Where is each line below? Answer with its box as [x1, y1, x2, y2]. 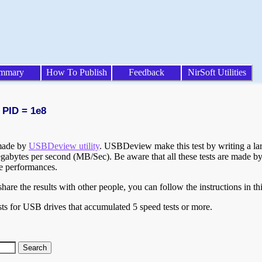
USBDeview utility [29, 141, 99, 151]
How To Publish [46, 67, 107, 77]
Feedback [129, 67, 164, 77]
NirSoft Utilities [187, 67, 246, 77]
